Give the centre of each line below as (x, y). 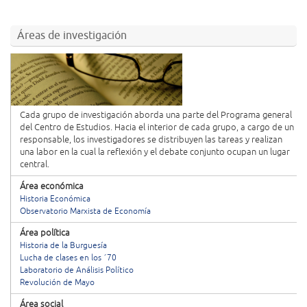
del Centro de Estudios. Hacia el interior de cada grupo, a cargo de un (157, 127)
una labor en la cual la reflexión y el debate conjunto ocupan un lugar (155, 152)
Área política (45, 233)
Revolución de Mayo (57, 283)
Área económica (52, 186)
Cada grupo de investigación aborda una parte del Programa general (156, 115)
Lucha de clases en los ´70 (68, 258)
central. (35, 164)
